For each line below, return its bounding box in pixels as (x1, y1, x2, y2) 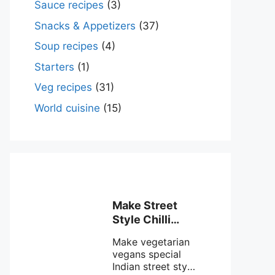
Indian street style (112, 260, 195, 273)
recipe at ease (112, 241, 188, 254)
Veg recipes (34, 81, 92, 93)
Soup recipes (34, 40, 98, 52)
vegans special (112, 247, 181, 260)
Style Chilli (112, 212, 171, 226)
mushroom (112, 227, 169, 240)
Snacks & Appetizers (34, 19, 136, 32)
